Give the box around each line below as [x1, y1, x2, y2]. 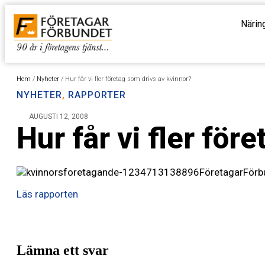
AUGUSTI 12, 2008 [29, 112, 88, 121]
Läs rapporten [17, 188, 78, 200]
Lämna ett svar [17, 242, 109, 258]
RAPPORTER [68, 89, 126, 101]
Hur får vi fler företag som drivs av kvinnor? [65, 75, 191, 83]
